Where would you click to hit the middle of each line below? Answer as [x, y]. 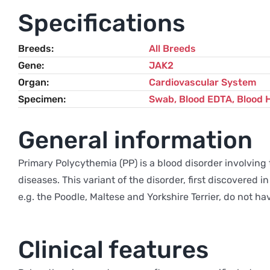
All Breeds [172, 48]
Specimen [40, 99]
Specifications [101, 23]
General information [135, 140]
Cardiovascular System [202, 82]
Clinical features [113, 250]
